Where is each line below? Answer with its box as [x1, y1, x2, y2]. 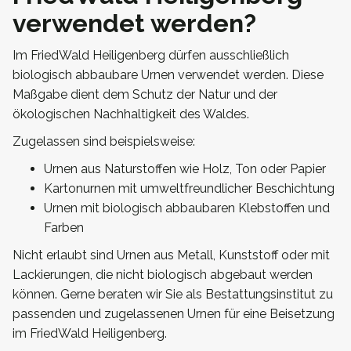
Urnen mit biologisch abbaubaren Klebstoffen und [44, 200, 330, 215]
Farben [44, 219, 84, 235]
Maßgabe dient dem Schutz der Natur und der [13, 86, 277, 102]
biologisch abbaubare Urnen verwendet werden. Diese [13, 67, 324, 82]
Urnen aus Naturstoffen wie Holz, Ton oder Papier [44, 161, 326, 176]
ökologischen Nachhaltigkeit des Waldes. [13, 106, 249, 121]
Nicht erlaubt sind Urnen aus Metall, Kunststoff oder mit [13, 247, 330, 262]
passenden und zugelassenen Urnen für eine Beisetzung [13, 306, 335, 321]
